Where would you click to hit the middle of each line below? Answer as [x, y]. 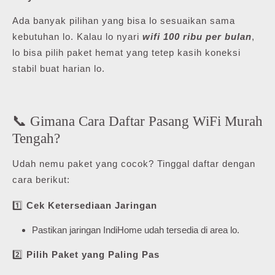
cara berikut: [41, 179]
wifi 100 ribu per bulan [197, 36]
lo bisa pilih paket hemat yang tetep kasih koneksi [126, 52]
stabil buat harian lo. [59, 68]
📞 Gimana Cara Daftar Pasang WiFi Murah [137, 121]
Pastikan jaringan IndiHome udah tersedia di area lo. [136, 230]
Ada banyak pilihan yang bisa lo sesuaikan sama [124, 20]
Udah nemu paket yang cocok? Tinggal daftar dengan [134, 163]
